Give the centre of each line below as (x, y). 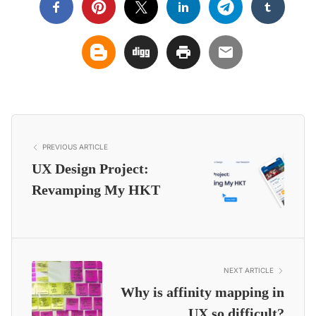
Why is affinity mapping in (202, 292)
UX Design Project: (90, 169)
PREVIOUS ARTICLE (75, 147)
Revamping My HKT (96, 190)
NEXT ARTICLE (249, 271)
